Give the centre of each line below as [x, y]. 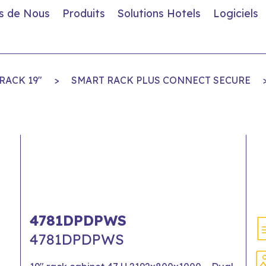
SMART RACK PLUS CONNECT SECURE [161, 80]
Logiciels [236, 13]
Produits [84, 13]
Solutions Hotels [159, 13]
